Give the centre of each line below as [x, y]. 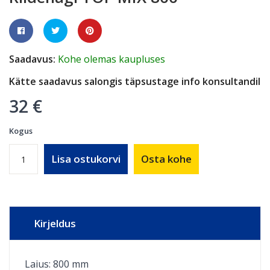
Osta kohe [166, 159]
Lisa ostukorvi [86, 159]
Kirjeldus [55, 224]
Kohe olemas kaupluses [111, 59]
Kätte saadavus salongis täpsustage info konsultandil [135, 82]
